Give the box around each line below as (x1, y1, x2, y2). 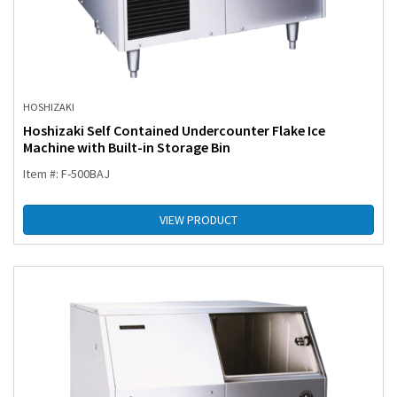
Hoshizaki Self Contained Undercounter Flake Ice (23, 121, 325, 140)
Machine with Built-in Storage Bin (23, 138, 230, 157)
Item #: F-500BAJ (23, 166, 110, 183)
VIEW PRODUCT (160, 212, 237, 229)
